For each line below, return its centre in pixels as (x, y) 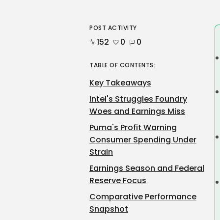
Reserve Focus (118, 180)
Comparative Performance (143, 197)
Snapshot (109, 209)
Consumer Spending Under (143, 140)
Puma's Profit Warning (133, 127)
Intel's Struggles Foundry (138, 99)
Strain (101, 152)
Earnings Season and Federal (147, 168)
